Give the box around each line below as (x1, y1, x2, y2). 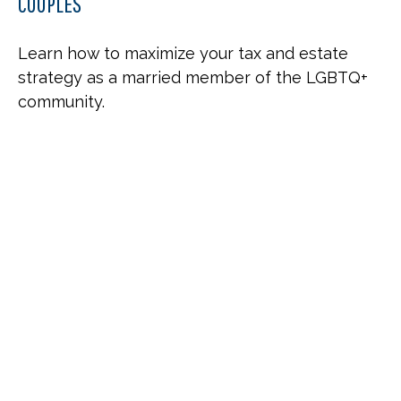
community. (18, 91, 105, 111)
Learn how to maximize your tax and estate (18, 43, 348, 63)
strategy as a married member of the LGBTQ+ (18, 67, 368, 87)
